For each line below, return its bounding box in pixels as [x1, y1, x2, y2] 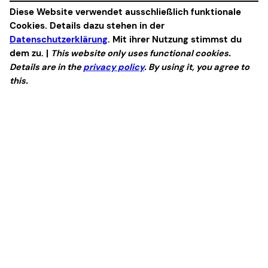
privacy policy [83, 60, 144, 73]
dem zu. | [10, 47, 51, 59]
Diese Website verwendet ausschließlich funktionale [10, 5, 241, 18]
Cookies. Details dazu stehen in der [10, 19, 165, 32]
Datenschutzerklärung [10, 33, 108, 45]
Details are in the [10, 60, 83, 73]
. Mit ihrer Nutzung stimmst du [108, 33, 242, 45]
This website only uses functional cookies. [51, 47, 231, 59]
